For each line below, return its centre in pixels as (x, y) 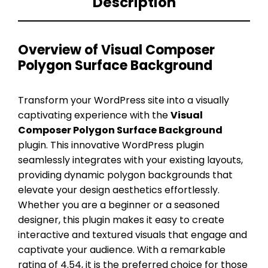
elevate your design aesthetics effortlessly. (119, 190)
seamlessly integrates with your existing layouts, (130, 160)
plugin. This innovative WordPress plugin (111, 145)
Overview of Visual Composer (116, 50)
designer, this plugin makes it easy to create (121, 220)
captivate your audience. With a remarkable (122, 249)
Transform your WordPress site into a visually (124, 100)
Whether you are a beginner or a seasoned (119, 205)
